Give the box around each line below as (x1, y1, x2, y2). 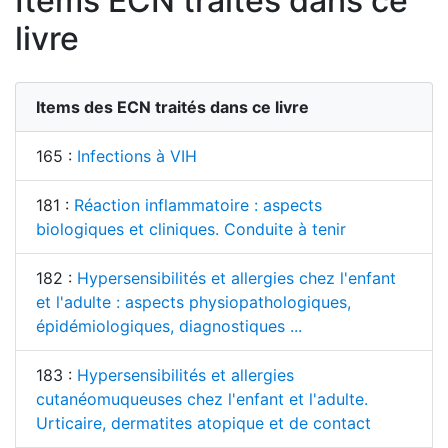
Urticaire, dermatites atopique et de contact (36, 413, 371, 434)
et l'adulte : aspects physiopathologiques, (36, 292, 351, 313)
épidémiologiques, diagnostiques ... (36, 316, 302, 337)
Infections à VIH (77, 146, 197, 167)
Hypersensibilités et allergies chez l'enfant (77, 268, 396, 289)
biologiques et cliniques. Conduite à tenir (36, 219, 346, 240)
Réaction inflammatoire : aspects (74, 195, 322, 216)
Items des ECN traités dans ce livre (36, 97, 309, 118)
